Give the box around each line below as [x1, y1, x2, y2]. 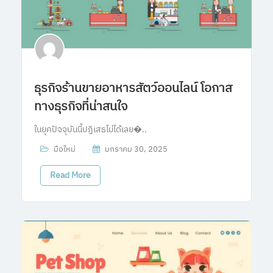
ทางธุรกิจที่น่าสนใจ [34, 96, 127, 117]
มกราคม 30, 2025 [105, 142, 168, 156]
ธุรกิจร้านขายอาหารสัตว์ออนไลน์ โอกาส [34, 78, 232, 99]
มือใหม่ [54, 142, 76, 156]
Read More [50, 168, 91, 182]
